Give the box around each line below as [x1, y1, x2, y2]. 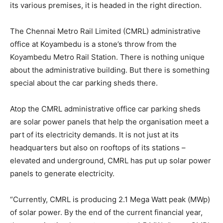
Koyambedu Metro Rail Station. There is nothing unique [10, 52, 205, 62]
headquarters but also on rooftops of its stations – [10, 143, 186, 152]
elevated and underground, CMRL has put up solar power [10, 156, 211, 165]
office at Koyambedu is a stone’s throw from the [10, 39, 177, 49]
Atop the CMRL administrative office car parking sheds [10, 104, 201, 113]
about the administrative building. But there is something [10, 65, 210, 75]
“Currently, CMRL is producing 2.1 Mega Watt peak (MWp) [10, 195, 210, 204]
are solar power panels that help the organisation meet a [10, 117, 209, 126]
